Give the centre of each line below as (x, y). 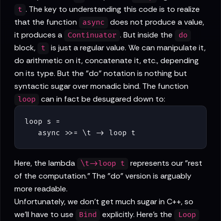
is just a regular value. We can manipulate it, (128, 48)
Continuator (92, 36)
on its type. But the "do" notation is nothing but (101, 74)
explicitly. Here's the (137, 215)
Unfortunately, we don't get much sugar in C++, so (104, 202)
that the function (47, 22)
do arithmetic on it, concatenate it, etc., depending (107, 61)
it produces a (39, 35)
